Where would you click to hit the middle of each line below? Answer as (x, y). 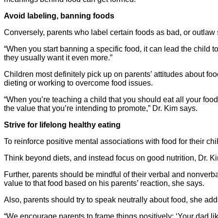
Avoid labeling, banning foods (59, 16)
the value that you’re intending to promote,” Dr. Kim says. (101, 108)
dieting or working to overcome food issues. (78, 83)
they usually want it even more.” (58, 57)
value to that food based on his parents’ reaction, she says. (104, 183)
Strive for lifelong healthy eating (62, 125)
